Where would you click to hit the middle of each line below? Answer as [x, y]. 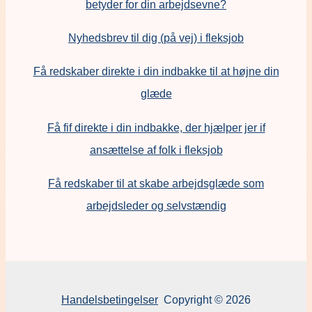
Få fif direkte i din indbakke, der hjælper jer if [156, 127]
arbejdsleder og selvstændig [156, 206]
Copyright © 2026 [206, 299]
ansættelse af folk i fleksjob [156, 149]
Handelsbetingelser [110, 299]
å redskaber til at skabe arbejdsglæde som [159, 184]
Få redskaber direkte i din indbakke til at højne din [156, 71]
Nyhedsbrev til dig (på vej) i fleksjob [156, 38]
